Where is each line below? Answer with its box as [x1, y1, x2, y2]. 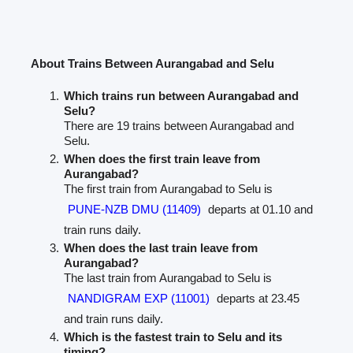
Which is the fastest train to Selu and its [64, 329, 283, 344]
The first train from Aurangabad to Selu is [64, 181, 273, 195]
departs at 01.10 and [205, 202, 314, 216]
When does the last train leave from [64, 240, 258, 255]
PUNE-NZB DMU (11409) [68, 202, 202, 216]
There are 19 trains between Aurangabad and [64, 118, 295, 132]
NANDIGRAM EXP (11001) [68, 291, 210, 305]
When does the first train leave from [64, 151, 261, 165]
